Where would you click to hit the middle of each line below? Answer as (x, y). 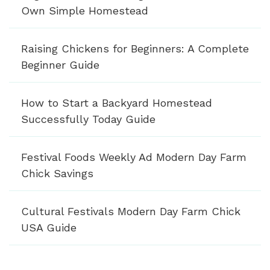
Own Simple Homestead (85, 10)
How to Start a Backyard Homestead (117, 102)
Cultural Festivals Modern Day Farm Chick (131, 211)
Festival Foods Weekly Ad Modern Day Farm (134, 157)
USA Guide (49, 227)
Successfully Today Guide (88, 119)
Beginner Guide (60, 64)
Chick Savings (57, 173)
